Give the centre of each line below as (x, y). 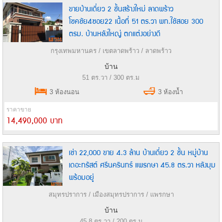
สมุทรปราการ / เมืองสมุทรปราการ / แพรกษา (111, 195)
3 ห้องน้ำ (170, 92)
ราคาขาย (19, 110)
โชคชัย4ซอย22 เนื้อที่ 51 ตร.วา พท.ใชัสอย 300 (136, 21)
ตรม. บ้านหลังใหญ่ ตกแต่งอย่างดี (115, 33)
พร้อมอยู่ (82, 177)
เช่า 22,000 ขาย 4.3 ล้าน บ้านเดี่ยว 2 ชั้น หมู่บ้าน (139, 152)
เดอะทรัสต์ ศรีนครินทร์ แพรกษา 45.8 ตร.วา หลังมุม (142, 165)
